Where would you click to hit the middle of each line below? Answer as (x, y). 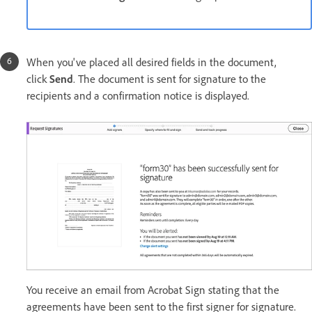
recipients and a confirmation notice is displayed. (138, 96)
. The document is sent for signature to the (170, 79)
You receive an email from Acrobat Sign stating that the (153, 290)
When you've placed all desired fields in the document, (151, 62)
